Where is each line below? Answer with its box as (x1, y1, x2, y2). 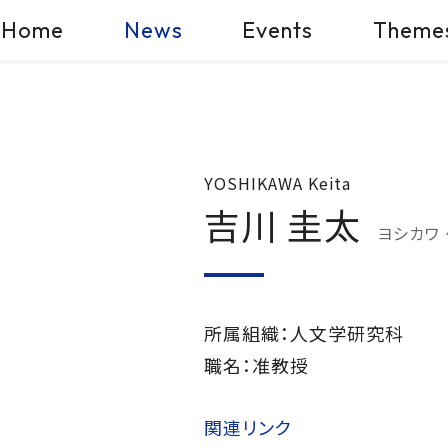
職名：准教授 (204, 352, 309, 378)
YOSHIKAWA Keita (204, 171, 352, 195)
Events (242, 15, 314, 44)
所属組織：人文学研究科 (204, 320, 404, 346)
